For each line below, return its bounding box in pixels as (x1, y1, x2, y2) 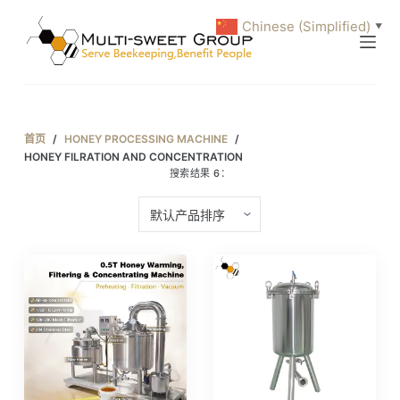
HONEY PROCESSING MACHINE (63, 132, 228, 146)
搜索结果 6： (169, 167, 231, 180)
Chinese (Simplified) (242, 17, 371, 35)
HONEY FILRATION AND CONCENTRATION (23, 150, 243, 164)
